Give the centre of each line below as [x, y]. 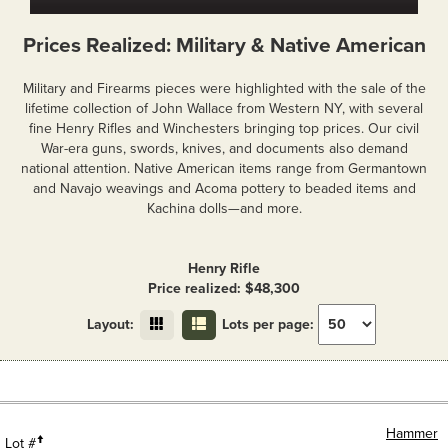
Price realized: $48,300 [224, 288]
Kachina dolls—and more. [224, 208]
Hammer [412, 433]
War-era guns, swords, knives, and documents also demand [224, 148]
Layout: [110, 324]
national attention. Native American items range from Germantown [224, 168]
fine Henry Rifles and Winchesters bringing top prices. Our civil [224, 128]
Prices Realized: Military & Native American [224, 46]
